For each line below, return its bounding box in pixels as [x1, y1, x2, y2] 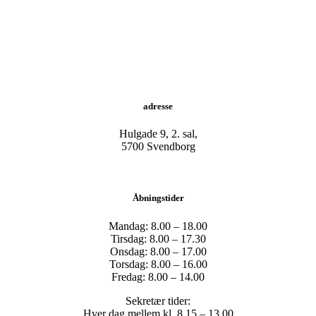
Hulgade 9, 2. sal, [119, 128, 197, 140]
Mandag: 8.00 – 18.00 [109, 219, 207, 232]
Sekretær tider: [126, 294, 190, 307]
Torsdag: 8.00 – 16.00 [109, 257, 207, 270]
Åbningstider [132, 193, 184, 204]
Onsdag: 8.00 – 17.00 [109, 245, 207, 257]
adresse [143, 100, 173, 111]
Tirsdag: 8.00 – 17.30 [110, 232, 206, 245]
